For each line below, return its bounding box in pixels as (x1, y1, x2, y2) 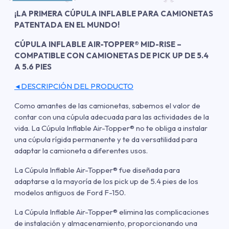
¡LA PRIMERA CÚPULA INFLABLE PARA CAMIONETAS (14, 8, 213, 18)
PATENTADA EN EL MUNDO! (14, 19, 120, 30)
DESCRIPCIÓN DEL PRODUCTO (21, 81, 133, 91)
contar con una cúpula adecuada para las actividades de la (14, 111, 209, 122)
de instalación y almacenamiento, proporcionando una (14, 218, 197, 228)
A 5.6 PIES (14, 61, 52, 72)
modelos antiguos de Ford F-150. (14, 187, 126, 197)
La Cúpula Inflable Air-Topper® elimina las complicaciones (14, 207, 209, 217)
